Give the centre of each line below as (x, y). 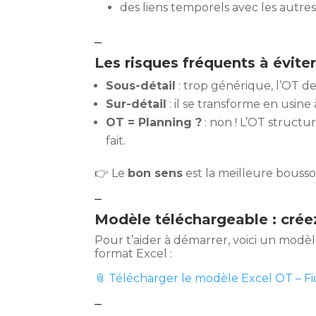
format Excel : (134, 254)
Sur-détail (136, 104)
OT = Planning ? (154, 123)
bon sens (156, 174)
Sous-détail (141, 86)
